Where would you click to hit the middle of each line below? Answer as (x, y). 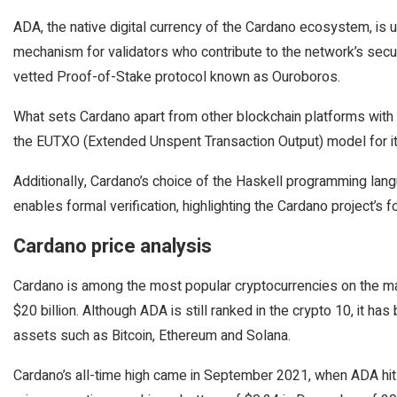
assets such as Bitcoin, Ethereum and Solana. (152, 336)
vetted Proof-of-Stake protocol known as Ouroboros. (177, 77)
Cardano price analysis (113, 246)
